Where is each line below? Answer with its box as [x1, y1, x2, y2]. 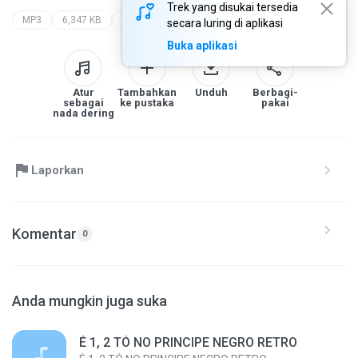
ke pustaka [120, 97, 174, 109]
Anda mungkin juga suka [12, 292, 167, 309]
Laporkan [31, 162, 84, 177]
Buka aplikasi [167, 39, 237, 52]
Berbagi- [252, 86, 298, 98]
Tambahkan [117, 86, 177, 98]
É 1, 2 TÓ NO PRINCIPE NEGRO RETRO [79, 335, 297, 350]
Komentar [12, 225, 77, 242]
